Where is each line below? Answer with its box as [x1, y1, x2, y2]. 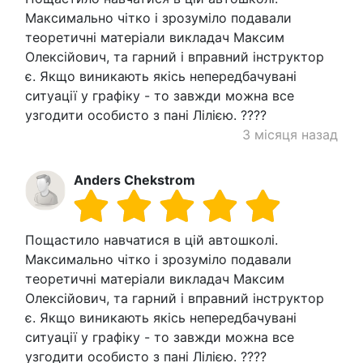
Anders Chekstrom [74, 171, 195, 188]
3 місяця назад [242, 126, 338, 143]
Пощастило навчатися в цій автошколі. [25, 231, 278, 248]
